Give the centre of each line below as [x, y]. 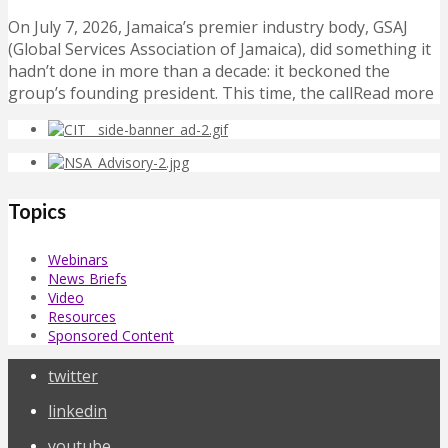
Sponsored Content [111, 335]
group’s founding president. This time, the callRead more [221, 93]
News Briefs [87, 278]
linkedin [77, 410]
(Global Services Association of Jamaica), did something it [219, 49]
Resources [82, 316]
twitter [73, 375]
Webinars [78, 259]
